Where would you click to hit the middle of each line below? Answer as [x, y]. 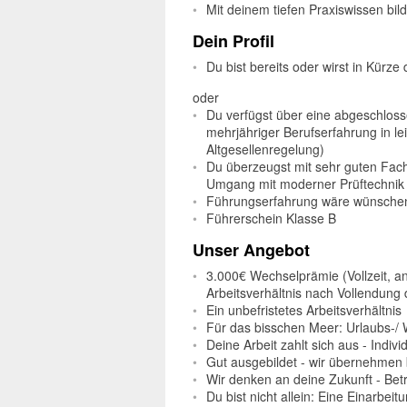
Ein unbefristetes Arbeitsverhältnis [306, 310]
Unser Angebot [251, 250]
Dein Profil [233, 41]
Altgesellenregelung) [265, 149]
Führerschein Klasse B [271, 218]
